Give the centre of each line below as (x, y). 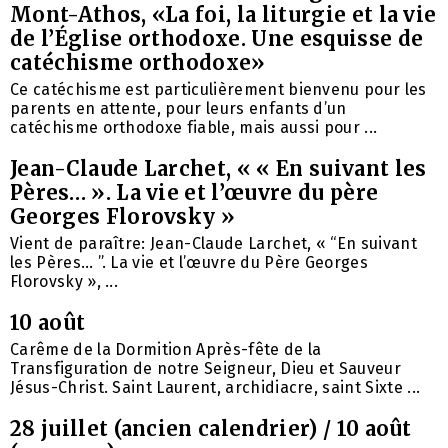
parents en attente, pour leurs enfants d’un (178, 108)
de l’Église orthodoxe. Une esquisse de (217, 38)
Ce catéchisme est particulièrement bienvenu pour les (218, 89)
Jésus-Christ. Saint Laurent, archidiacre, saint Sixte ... (215, 387)
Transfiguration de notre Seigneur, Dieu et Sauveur (206, 368)
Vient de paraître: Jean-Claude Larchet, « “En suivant (213, 243)
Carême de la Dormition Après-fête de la (166, 349)
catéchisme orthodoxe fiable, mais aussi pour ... (194, 127)
